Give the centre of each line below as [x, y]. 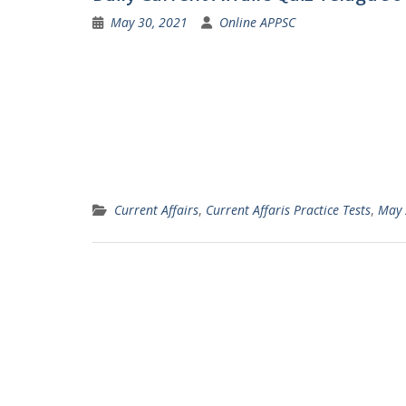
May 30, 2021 [149, 22]
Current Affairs [156, 210]
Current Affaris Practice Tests [288, 210]
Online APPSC [257, 22]
